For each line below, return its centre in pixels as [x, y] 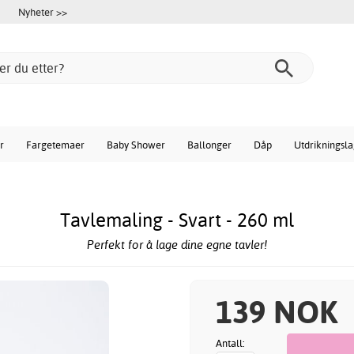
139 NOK [277, 311]
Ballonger [209, 145]
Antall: [230, 343]
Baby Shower [136, 145]
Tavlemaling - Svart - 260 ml [177, 220]
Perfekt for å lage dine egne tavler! [177, 245]
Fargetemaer [55, 145]
